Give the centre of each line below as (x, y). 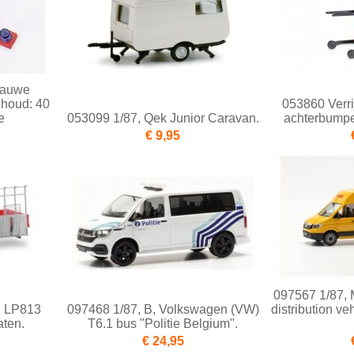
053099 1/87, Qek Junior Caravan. (163, 119)
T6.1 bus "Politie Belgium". (163, 324)
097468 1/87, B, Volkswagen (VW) (163, 310)
